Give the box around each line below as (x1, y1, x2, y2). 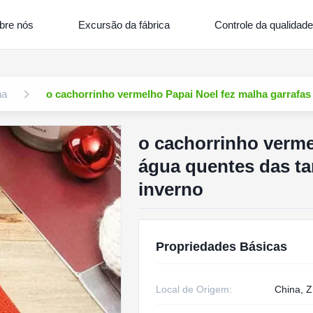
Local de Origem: (155, 284, 232, 295)
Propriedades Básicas (155, 240, 287, 254)
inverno (138, 179, 203, 200)
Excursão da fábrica (78, 18, 170, 31)
